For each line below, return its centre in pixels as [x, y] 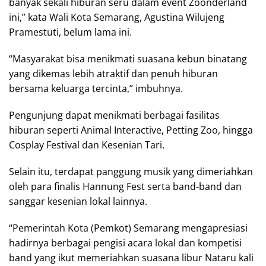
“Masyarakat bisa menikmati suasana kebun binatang [128, 59]
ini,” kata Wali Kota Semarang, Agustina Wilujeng [117, 18]
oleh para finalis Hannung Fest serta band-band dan [125, 187]
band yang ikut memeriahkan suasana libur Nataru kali [131, 258]
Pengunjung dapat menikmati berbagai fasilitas [114, 115]
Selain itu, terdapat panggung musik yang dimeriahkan [131, 172]
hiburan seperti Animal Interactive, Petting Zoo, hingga [131, 130]
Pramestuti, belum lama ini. [70, 32]
